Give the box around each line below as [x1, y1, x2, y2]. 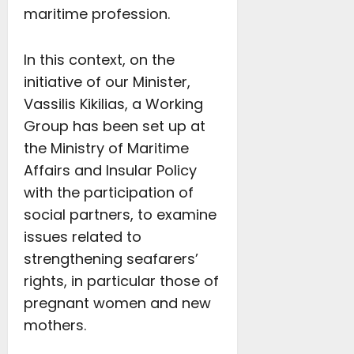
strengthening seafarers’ [24, 249, 198, 269]
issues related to [24, 227, 141, 247]
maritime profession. [24, 4, 170, 24]
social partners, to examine [24, 205, 217, 224]
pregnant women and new [24, 293, 211, 313]
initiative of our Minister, [24, 72, 190, 92]
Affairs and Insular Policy [24, 160, 197, 180]
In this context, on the [24, 50, 175, 70]
